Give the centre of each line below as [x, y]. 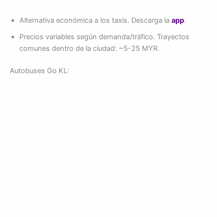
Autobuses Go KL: [39, 71]
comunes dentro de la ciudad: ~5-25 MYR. [89, 49]
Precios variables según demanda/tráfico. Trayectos [104, 37]
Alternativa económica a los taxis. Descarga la [95, 21]
